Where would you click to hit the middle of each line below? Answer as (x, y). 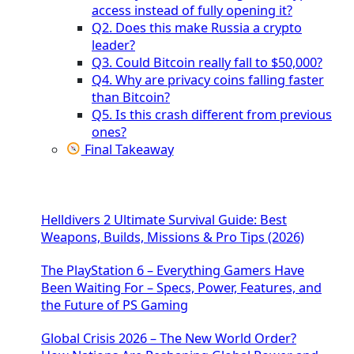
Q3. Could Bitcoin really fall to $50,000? (207, 62)
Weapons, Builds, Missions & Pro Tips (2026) (173, 237)
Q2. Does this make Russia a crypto (197, 27)
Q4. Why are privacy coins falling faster (208, 79)
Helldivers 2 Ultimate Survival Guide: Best (164, 219)
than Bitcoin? (131, 97)
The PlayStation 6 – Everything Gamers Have (173, 271)
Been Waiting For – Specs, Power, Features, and (181, 288)
